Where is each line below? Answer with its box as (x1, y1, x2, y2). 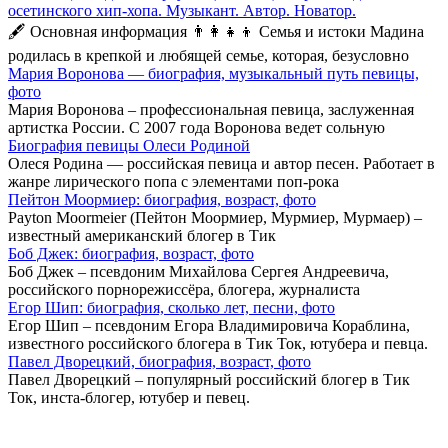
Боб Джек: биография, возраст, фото (8, 245, 254, 262)
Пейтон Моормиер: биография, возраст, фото (8, 191, 316, 208)
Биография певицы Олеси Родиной (8, 137, 250, 154)
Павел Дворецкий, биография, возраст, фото (8, 353, 311, 370)
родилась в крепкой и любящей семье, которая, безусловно (8, 47, 409, 64)
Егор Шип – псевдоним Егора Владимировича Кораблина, (8, 317, 410, 334)
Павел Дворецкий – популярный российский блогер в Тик (8, 371, 410, 388)
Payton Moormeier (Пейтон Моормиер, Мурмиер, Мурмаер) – (8, 209, 422, 226)
